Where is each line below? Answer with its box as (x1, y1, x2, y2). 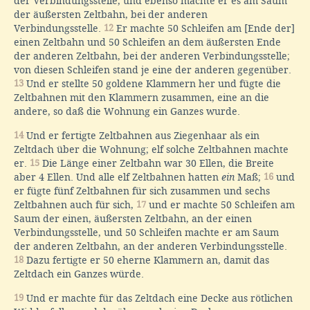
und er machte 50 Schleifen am (146, 199, 295, 210)
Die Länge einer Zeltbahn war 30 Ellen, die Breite (39, 157, 274, 169)
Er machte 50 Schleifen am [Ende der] (113, 22, 295, 34)
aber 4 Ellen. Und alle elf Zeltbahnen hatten (14, 171, 221, 183)
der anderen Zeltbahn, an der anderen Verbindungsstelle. (14, 240, 287, 252)
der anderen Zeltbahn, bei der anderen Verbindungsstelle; (14, 50, 290, 62)
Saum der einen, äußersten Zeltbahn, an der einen (14, 212, 252, 224)
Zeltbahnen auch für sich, (14, 199, 136, 210)
